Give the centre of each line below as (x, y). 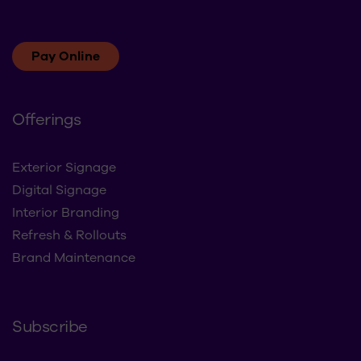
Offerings (47, 120)
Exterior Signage (64, 168)
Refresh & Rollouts (69, 236)
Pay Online (66, 57)
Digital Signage (59, 191)
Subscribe (50, 327)
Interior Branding (66, 213)
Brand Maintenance (74, 258)
